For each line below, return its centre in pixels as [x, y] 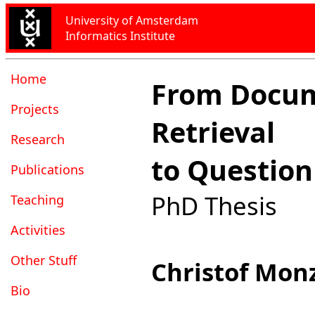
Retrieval [213, 132]
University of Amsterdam [132, 20]
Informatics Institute [120, 36]
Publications [47, 169]
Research [38, 139]
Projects [35, 109]
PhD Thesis [214, 206]
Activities [38, 230]
